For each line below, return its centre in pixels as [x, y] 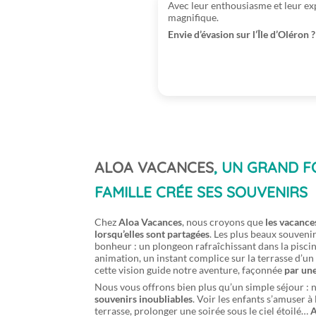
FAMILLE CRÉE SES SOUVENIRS [201, 192]
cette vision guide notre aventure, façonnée [190, 270]
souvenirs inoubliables [144, 299]
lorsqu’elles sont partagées [152, 234]
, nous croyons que [224, 222]
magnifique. [193, 17]
